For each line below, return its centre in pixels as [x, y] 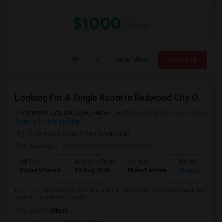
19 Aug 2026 [92, 170]
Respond [182, 60]
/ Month [135, 26]
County [26, 121]
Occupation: [32, 211]
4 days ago [38, 146]
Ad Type [31, 162]
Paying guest [199, 170]
